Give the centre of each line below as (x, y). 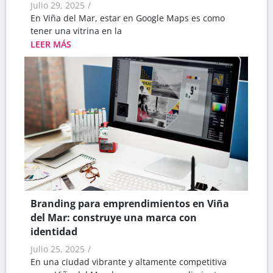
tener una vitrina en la (76, 30)
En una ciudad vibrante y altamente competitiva (129, 261)
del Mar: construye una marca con (114, 217)
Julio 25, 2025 (58, 249)
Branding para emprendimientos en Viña (130, 203)
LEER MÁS (51, 44)
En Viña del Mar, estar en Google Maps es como (128, 18)
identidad (54, 231)
